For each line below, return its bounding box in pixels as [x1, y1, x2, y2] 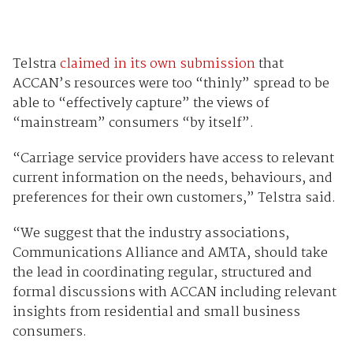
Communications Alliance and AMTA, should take [12, 242, 328, 264]
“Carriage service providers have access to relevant [12, 147, 334, 169]
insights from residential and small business [12, 301, 300, 323]
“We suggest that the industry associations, [12, 222, 289, 244]
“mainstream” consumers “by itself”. [12, 112, 254, 134]
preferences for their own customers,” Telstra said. [12, 187, 336, 209]
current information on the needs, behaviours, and [12, 167, 333, 189]
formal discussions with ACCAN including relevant [12, 281, 336, 303]
